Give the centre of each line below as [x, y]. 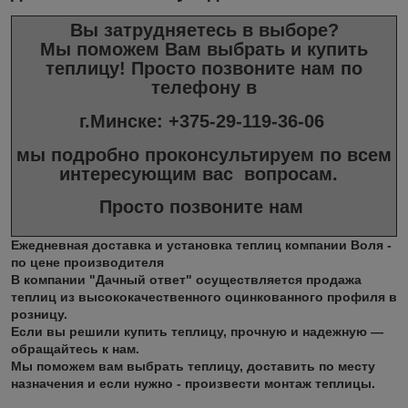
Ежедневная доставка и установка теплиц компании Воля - [201, 245]
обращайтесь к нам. [75, 349]
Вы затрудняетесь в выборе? [204, 31]
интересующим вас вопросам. [201, 173]
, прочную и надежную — [303, 332]
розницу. [39, 315]
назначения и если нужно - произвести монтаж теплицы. [193, 384]
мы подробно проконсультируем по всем [204, 154]
